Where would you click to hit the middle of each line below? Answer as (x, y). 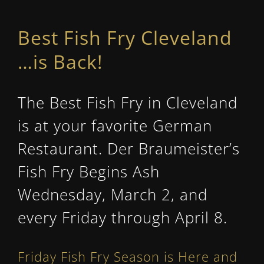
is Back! (67, 62)
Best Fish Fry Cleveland (125, 38)
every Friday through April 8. (122, 218)
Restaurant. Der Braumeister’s (128, 149)
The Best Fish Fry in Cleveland (127, 103)
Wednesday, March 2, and (112, 195)
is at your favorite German (115, 126)
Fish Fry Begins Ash (88, 172)
